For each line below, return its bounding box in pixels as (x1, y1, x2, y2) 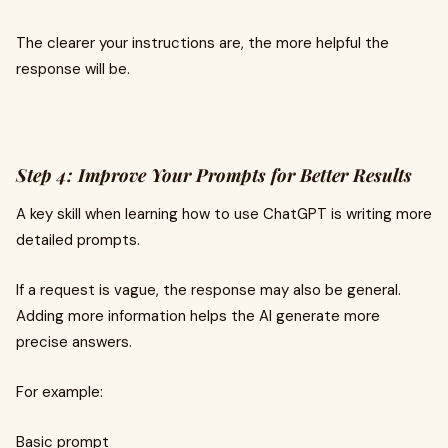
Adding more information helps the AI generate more (16, 306, 380, 326)
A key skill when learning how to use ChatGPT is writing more (16, 204, 432, 224)
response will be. (16, 59, 130, 79)
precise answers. (16, 332, 132, 352)
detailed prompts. (16, 230, 140, 250)
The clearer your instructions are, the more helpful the (16, 33, 389, 53)
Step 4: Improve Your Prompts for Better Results (16, 163, 412, 187)
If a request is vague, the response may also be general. (16, 280, 401, 300)
